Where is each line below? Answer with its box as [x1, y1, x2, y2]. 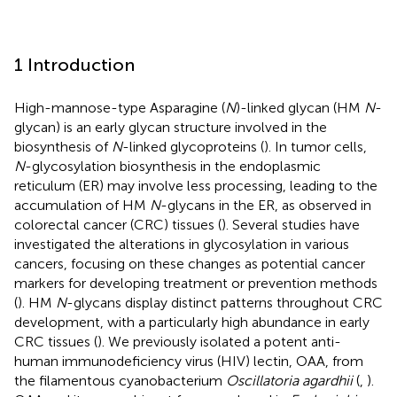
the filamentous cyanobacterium [14, 371, 226, 389]
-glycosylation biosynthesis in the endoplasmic [25, 157, 321, 175]
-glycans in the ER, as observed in [160, 196, 371, 214]
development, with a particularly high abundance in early [14, 313, 370, 331]
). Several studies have [222, 215, 360, 233]
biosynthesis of [14, 137, 112, 155]
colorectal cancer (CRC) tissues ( [14, 215, 222, 233]
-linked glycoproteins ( [122, 137, 264, 155]
